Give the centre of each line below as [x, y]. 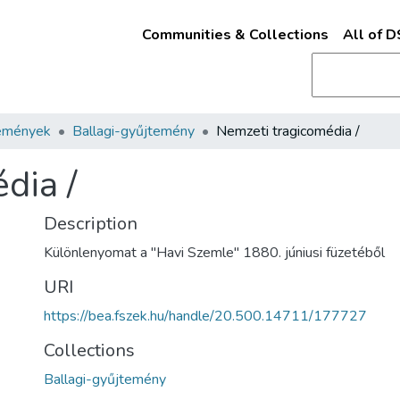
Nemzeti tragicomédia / [288, 131]
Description [91, 224]
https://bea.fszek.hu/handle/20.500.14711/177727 [205, 316]
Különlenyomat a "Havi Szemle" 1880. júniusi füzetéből [214, 253]
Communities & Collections [235, 35]
